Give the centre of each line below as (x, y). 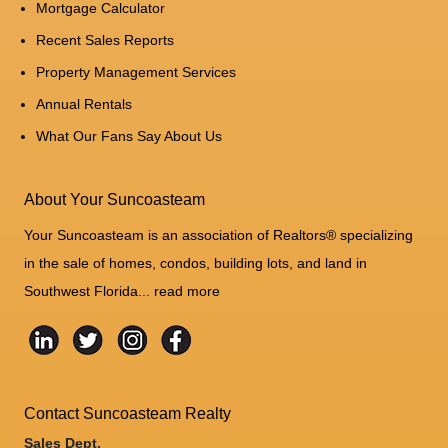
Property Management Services (136, 71)
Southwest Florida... (89, 290)
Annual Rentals (84, 103)
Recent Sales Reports (105, 39)
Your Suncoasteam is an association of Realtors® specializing (219, 234)
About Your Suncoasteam (115, 199)
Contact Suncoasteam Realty (128, 413)
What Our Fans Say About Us (129, 135)
